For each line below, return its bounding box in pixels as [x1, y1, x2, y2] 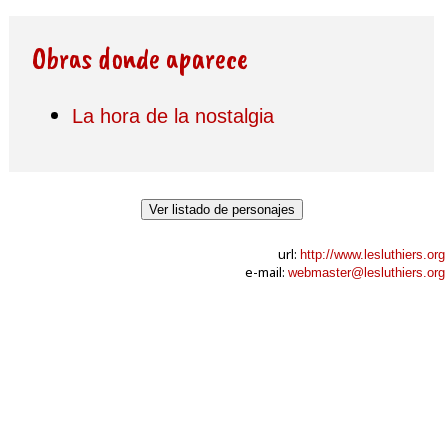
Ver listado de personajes [148, 201, 295, 217]
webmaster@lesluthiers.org [288, 265, 445, 280]
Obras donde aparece [32, 38, 248, 77]
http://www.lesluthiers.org [300, 247, 445, 262]
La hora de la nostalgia [72, 104, 274, 127]
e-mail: [245, 263, 288, 281]
